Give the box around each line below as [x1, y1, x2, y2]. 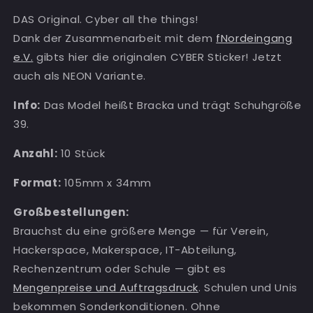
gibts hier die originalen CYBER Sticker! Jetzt [33, 50, 282, 65]
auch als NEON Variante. [13, 68, 150, 84]
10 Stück [57, 146, 105, 161]
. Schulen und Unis [198, 280, 298, 296]
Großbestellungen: [13, 205, 129, 220]
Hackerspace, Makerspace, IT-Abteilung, [13, 242, 237, 258]
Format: [13, 175, 61, 191]
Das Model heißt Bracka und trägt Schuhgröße [41, 98, 302, 113]
